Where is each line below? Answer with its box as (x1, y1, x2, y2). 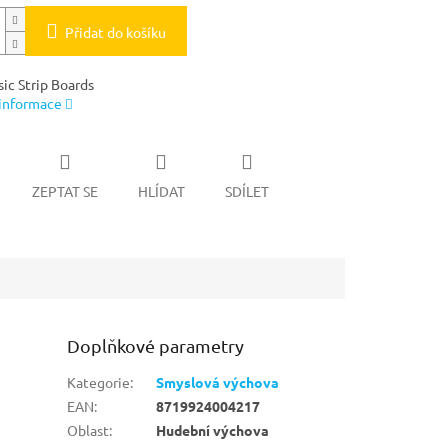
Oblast (67, 420, 110, 439)
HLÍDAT (137, 181, 185, 200)
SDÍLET (224, 181, 269, 200)
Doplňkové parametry (67, 334, 245, 356)
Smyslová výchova (156, 372, 280, 391)
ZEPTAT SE (31, 181, 98, 200)
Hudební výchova (156, 420, 270, 439)
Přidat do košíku (64, 23, 166, 42)
